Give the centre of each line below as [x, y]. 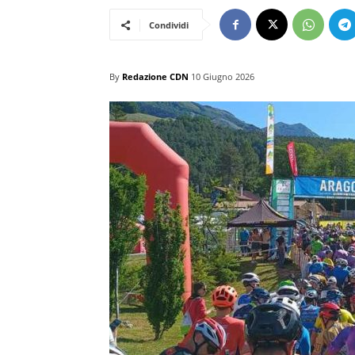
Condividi [169, 25]
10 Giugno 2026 [223, 77]
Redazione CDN [155, 76]
